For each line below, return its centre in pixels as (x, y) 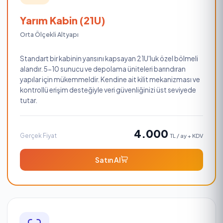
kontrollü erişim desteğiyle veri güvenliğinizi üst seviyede (108, 90)
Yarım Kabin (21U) (62, 20)
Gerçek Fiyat (38, 135)
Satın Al (108, 160)
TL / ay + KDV (187, 135)
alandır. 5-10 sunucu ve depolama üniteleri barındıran (103, 69)
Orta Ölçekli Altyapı (49, 35)
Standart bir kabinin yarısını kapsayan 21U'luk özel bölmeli (109, 58)
